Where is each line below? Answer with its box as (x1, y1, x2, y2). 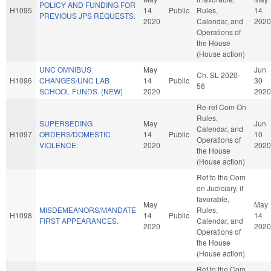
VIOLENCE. (39, 139, 78, 150)
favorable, (197, 193, 229, 204)
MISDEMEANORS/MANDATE (39, 204, 136, 215)
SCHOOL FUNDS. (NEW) (39, 85, 123, 96)
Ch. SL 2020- (197, 69, 240, 80)
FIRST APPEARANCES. (39, 215, 119, 226)
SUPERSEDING (39, 117, 93, 128)
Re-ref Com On (197, 101, 246, 112)
